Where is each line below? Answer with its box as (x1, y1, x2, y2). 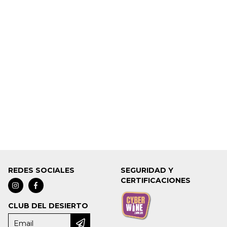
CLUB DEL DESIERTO (8, 201, 88, 210)
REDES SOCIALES (8, 165, 74, 175)
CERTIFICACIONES (121, 175, 191, 185)
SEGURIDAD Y (121, 165, 174, 175)
